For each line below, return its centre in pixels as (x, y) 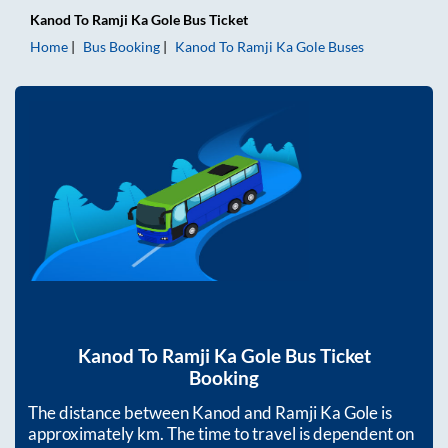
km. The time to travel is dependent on (275, 434)
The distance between (110, 413)
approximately (82, 434)
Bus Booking (121, 46)
